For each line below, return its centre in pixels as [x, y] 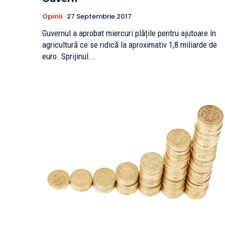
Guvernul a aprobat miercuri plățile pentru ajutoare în [129, 33]
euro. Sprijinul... [69, 56]
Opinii [52, 16]
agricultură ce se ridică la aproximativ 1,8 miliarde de [130, 44]
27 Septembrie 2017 [99, 16]
